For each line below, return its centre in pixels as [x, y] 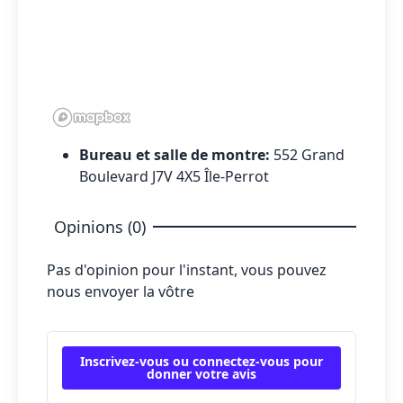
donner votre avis [201, 373]
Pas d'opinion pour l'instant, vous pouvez [187, 269]
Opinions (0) [100, 226]
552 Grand [309, 154]
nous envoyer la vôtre [121, 291]
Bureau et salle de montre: [176, 154]
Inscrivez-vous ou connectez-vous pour [201, 361]
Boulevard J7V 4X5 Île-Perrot [174, 176]
